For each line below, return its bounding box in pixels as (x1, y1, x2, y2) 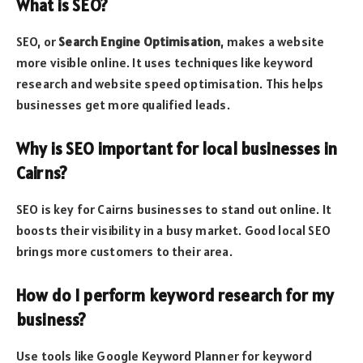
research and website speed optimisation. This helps (16, 75, 324, 92)
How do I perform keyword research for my (16, 285, 335, 307)
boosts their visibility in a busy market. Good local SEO (16, 221, 331, 238)
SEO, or (16, 32, 59, 49)
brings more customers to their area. (16, 242, 233, 259)
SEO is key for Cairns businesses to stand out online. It (16, 200, 331, 217)
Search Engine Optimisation (58, 32, 221, 49)
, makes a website (220, 32, 325, 49)
